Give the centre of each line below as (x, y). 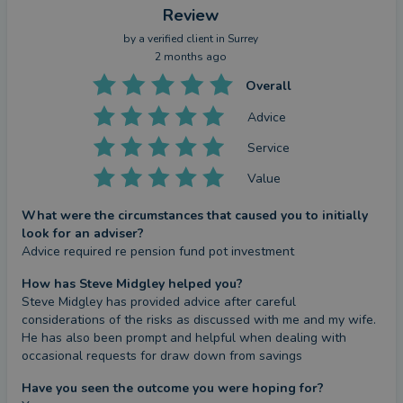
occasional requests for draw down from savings (162, 356)
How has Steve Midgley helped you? (132, 284)
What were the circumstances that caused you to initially (195, 215)
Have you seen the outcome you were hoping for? (173, 388)
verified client (180, 39)
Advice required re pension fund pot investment (158, 251)
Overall (268, 86)
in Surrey (236, 39)
